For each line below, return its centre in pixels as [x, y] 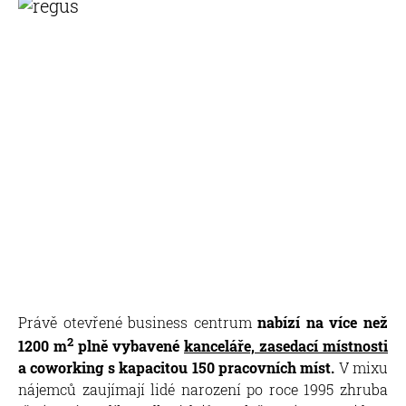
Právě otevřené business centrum [135, 322]
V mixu [361, 367]
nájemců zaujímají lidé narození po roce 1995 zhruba [203, 389]
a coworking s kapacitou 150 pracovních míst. [177, 367]
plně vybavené [129, 345]
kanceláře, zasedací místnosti [286, 345]
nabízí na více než [320, 322]
